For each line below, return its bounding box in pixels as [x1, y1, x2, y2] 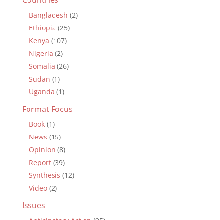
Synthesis [28, 170, 60, 180]
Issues [22, 199, 45, 211]
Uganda [28, 86, 55, 96]
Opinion [28, 144, 55, 154]
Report [28, 157, 51, 167]
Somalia [28, 61, 55, 71]
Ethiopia [28, 23, 56, 32]
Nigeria [28, 48, 53, 58]
